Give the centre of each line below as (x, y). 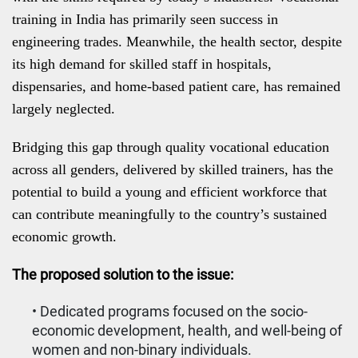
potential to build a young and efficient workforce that (169, 192)
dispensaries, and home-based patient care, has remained (176, 86)
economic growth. (64, 237)
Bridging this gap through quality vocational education (171, 147)
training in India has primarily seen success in (145, 19)
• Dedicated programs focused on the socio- (170, 311)
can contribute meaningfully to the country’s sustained (169, 214)
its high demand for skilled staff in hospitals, (142, 64)
